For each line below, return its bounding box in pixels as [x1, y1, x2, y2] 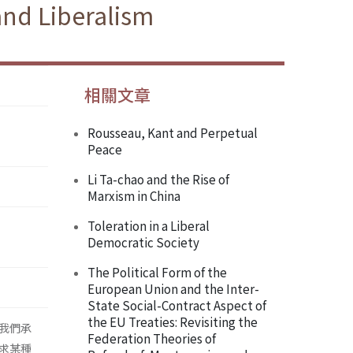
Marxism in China [87, 187, 180, 205]
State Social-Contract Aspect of [87, 296, 266, 314]
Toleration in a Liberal [87, 217, 210, 235]
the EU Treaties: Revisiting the [87, 313, 258, 331]
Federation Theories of [87, 329, 216, 347]
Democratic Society [87, 233, 199, 251]
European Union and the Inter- [87, 280, 259, 298]
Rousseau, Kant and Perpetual [87, 124, 258, 142]
